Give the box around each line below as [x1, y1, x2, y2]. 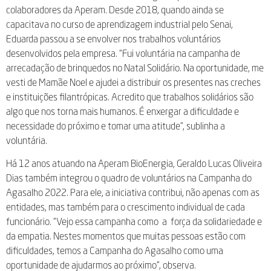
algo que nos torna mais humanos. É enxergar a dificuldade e [6, 105, 239, 117]
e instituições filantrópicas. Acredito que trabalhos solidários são [6, 90, 253, 103]
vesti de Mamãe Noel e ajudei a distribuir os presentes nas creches [6, 76, 261, 88]
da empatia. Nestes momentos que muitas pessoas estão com [6, 229, 246, 242]
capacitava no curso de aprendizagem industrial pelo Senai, [6, 18, 233, 30]
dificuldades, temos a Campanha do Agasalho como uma [6, 244, 223, 256]
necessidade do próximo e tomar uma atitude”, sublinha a [6, 119, 225, 132]
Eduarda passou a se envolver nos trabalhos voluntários [6, 32, 221, 45]
